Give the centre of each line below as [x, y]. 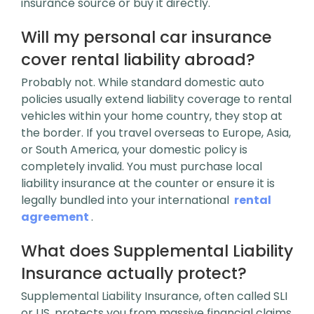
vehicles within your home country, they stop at [152, 116]
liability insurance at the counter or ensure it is [148, 183]
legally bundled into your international [127, 200]
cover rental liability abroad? [138, 60]
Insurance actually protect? [134, 273]
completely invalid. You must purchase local [142, 166]
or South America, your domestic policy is [134, 150]
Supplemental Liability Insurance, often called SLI [154, 296]
